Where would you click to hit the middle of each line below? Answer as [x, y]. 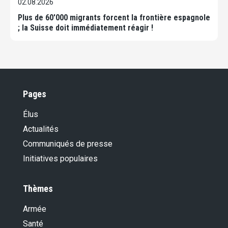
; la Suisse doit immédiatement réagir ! [85, 28]
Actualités [41, 129]
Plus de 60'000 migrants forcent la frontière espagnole [114, 18]
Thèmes [38, 189]
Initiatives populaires [60, 159]
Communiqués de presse [68, 144]
